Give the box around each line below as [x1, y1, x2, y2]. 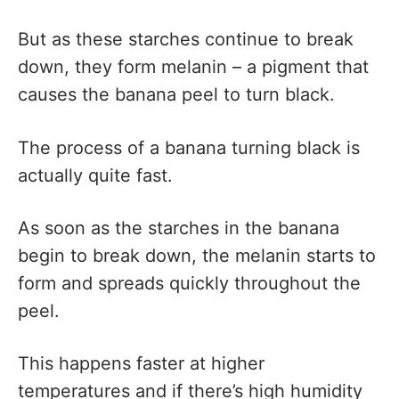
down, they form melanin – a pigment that [18, 56, 369, 78]
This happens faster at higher [18, 353, 265, 375]
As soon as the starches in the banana [18, 216, 339, 239]
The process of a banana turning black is [18, 136, 360, 159]
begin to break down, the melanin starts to [18, 244, 376, 266]
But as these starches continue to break [18, 28, 354, 51]
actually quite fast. [18, 164, 173, 186]
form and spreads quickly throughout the [18, 272, 361, 294]
